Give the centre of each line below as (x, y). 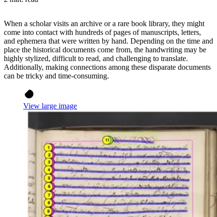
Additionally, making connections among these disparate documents (107, 67)
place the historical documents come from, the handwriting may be (105, 49)
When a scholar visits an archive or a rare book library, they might (104, 23)
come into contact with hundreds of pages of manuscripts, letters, (102, 32)
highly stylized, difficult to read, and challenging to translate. (96, 58)
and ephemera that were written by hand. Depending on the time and (108, 41)
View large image (50, 106)
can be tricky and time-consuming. (56, 76)
